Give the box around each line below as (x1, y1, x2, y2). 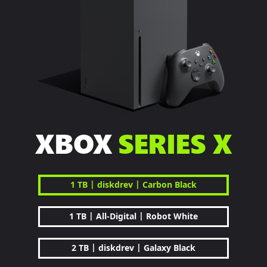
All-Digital (96, 210, 136, 222)
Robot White (146, 210, 198, 222)
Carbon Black (142, 178, 197, 190)
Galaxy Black (144, 241, 195, 253)
